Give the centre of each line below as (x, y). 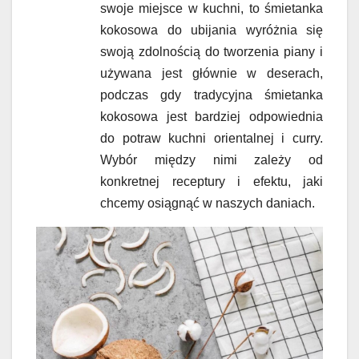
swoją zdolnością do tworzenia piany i (212, 52)
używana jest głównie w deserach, (212, 73)
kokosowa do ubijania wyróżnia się (212, 30)
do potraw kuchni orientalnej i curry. (212, 138)
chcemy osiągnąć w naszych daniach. (208, 203)
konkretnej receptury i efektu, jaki (212, 182)
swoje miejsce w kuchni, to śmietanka (212, 8)
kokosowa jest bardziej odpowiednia (212, 117)
